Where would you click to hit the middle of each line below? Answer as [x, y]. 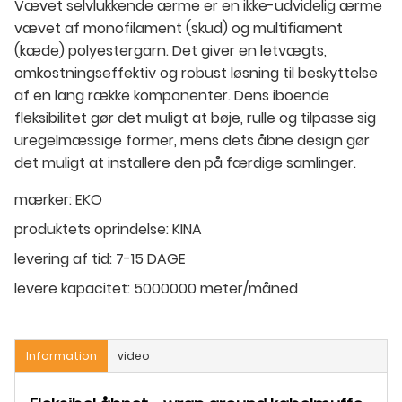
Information [61, 355]
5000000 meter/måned [216, 288]
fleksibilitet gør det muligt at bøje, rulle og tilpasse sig [195, 118]
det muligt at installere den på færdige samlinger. [185, 162]
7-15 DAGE [151, 258]
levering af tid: [63, 258]
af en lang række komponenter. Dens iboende [172, 95]
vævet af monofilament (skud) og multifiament [179, 28]
